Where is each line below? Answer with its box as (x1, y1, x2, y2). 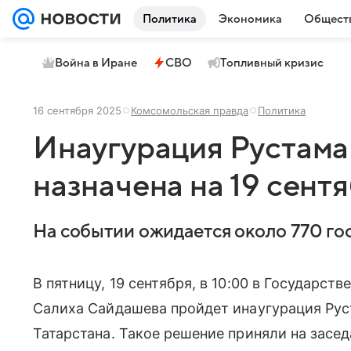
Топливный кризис (220, 56, 324, 69)
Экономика (219, 13, 282, 25)
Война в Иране (55, 56, 137, 69)
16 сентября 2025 (33, 104, 121, 117)
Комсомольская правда (131, 104, 248, 117)
